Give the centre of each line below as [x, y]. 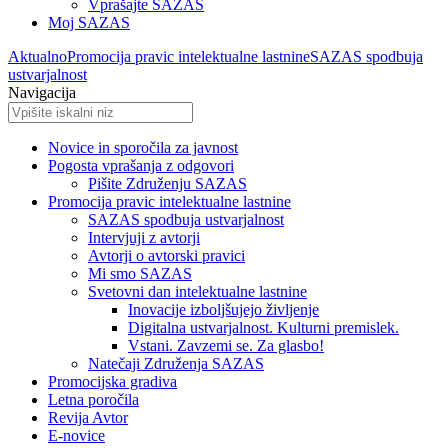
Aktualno [37, 56]
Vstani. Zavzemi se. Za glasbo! [226, 345]
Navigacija [42, 92]
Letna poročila [93, 399]
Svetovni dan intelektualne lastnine [197, 291]
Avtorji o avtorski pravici [166, 255]
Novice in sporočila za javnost [143, 147]
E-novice [76, 435]
